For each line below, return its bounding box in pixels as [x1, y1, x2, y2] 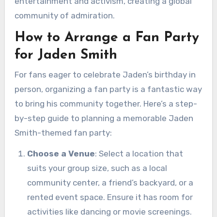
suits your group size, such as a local [27, 163, 167, 173]
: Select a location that [94, 148, 183, 158]
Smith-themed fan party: [14, 127, 112, 138]
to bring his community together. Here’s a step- [14, 98, 197, 108]
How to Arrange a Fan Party [14, 31, 199, 45]
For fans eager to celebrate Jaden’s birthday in [14, 69, 196, 79]
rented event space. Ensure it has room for [27, 192, 193, 202]
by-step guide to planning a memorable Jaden [14, 113, 193, 123]
